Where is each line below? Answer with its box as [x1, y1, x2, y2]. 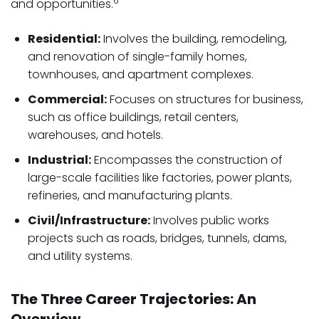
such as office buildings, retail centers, [28, 109, 239, 125]
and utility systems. [28, 248, 132, 264]
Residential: [28, 31, 100, 47]
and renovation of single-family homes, [28, 48, 247, 65]
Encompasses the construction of [91, 152, 283, 168]
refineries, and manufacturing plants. [28, 187, 232, 204]
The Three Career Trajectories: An [11, 289, 256, 309]
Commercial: [28, 91, 107, 108]
